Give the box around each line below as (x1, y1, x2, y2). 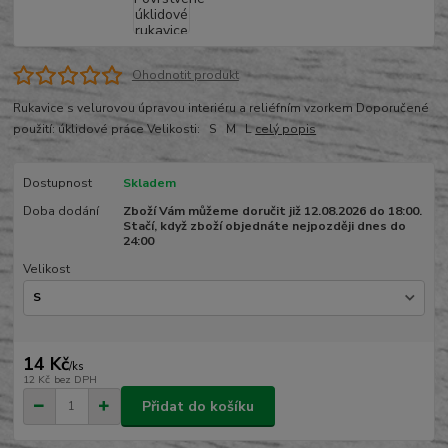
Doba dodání (22, 203, 99, 220)
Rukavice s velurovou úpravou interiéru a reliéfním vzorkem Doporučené (13, 100, 430, 117)
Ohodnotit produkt (131, 66, 239, 83)
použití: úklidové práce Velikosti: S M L (13, 121, 256, 138)
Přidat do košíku (142, 396, 254, 416)
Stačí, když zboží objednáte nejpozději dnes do (122, 218, 406, 235)
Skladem (122, 175, 176, 192)
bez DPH (53, 372, 97, 388)
